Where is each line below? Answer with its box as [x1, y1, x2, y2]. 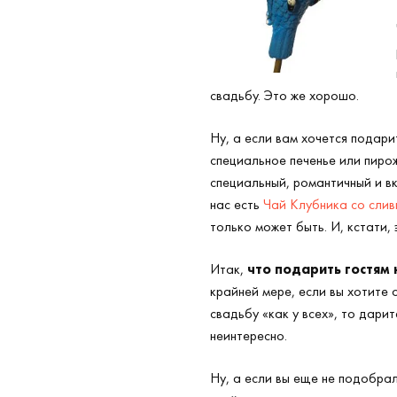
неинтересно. [210, 326, 287, 345]
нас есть [210, 195, 263, 214]
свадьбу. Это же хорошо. [210, 86, 359, 105]
